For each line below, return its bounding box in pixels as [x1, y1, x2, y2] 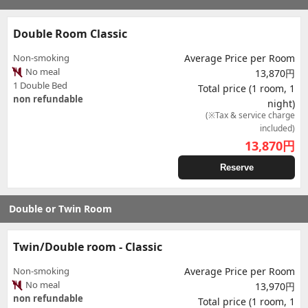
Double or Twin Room [9, 202, 112, 215]
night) [267, 97, 295, 110]
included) [260, 122, 295, 134]
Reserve [219, 162, 254, 173]
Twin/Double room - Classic [13, 239, 162, 254]
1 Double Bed [13, 79, 67, 91]
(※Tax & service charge [206, 109, 295, 121]
